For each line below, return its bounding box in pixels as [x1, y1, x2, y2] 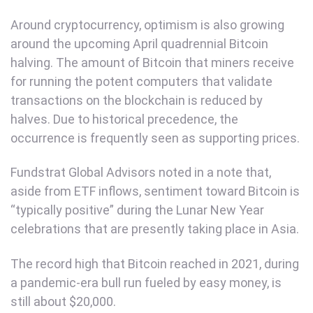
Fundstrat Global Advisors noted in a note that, [10, 165, 271, 180]
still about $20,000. [10, 293, 116, 309]
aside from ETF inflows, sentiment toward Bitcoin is [10, 184, 300, 199]
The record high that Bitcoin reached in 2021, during [10, 256, 299, 271]
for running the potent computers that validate [10, 73, 272, 89]
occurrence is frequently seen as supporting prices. [10, 130, 300, 145]
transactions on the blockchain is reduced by [10, 92, 263, 108]
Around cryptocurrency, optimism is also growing [10, 17, 284, 32]
